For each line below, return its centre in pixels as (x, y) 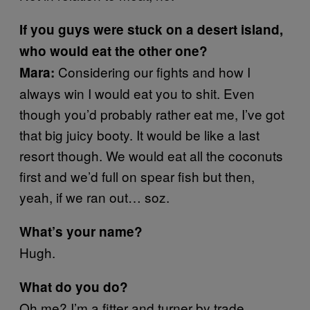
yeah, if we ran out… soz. (94, 197)
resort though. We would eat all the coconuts (151, 155)
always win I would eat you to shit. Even (137, 93)
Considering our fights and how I (153, 72)
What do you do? (74, 287)
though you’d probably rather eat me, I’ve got (152, 114)
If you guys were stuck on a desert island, (151, 29)
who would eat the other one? (113, 51)
